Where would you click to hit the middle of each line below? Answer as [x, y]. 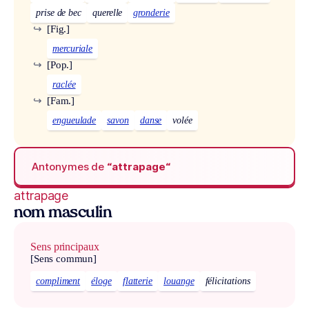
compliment [58, 281]
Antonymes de [70, 166]
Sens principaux [65, 247]
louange [179, 281]
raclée [64, 85]
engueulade [74, 121]
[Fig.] [59, 29]
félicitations [228, 281]
